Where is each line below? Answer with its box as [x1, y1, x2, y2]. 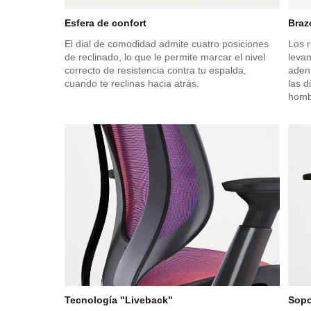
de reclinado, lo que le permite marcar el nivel [64, 51, 265, 63]
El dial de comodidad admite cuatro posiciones [64, 38, 269, 50]
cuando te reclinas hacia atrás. [64, 78, 199, 90]
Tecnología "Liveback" [64, 294, 173, 305]
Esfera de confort [64, 17, 146, 29]
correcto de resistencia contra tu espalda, [64, 65, 246, 76]
